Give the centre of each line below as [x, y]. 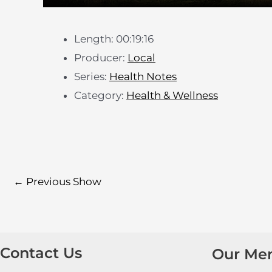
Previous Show [63, 181]
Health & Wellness [172, 96]
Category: [100, 96]
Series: [92, 77]
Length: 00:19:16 [114, 39]
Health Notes [143, 77]
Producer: [101, 58]
